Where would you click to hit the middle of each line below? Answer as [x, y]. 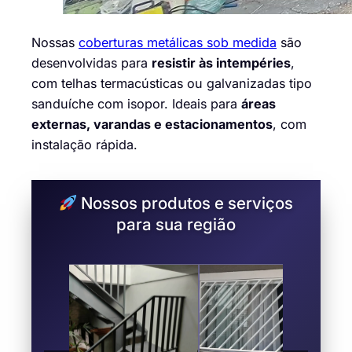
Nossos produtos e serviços [185, 203]
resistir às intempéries [221, 63]
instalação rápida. [84, 145]
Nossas [55, 43]
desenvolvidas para [92, 63]
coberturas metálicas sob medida [178, 43]
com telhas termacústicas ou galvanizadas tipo [172, 84]
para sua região [176, 225]
